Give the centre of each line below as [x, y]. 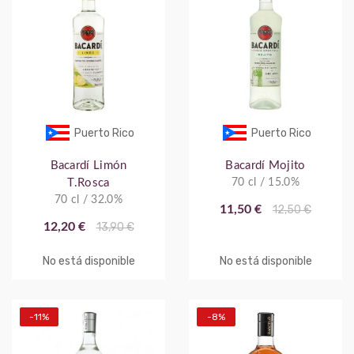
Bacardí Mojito [265, 165]
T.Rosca [88, 183]
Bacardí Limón [88, 165]
